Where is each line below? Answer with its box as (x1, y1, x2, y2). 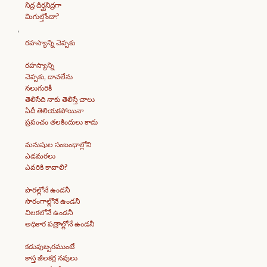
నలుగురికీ (25, 83, 52, 92)
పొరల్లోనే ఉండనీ (25, 185, 70, 194)
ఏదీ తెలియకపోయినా (25, 106, 83, 115)
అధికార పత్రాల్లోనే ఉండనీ (25, 219, 94, 228)
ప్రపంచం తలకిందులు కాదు (25, 117, 98, 126)
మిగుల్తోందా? (25, 12, 59, 21)
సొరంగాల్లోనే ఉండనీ (25, 197, 80, 206)
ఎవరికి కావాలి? (25, 163, 67, 172)
